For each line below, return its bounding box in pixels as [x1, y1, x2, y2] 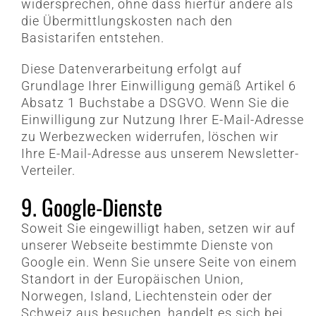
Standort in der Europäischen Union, [20, 272, 243, 287]
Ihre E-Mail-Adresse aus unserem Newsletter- [20, 146, 299, 162]
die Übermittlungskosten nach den [20, 13, 233, 29]
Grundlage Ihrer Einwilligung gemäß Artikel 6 [20, 78, 296, 94]
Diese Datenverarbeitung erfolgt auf [20, 61, 242, 77]
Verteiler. [20, 163, 75, 178]
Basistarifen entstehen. [20, 30, 164, 46]
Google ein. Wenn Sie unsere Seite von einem [20, 255, 297, 270]
